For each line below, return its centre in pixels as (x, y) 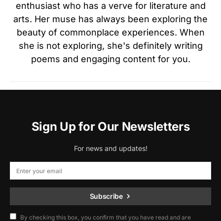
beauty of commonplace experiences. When (110, 32)
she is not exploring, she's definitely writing (110, 45)
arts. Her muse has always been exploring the (110, 19)
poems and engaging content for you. (110, 59)
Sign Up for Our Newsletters (110, 127)
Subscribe (106, 196)
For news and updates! (110, 148)
